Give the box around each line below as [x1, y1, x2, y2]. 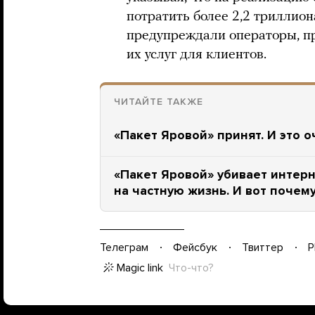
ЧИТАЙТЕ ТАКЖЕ [114, 96, 203, 108]
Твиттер [242, 240, 283, 255]
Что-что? [169, 261, 214, 275]
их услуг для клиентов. [127, 48, 266, 62]
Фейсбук [173, 240, 217, 255]
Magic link [117, 261, 163, 275]
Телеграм [100, 240, 148, 255]
